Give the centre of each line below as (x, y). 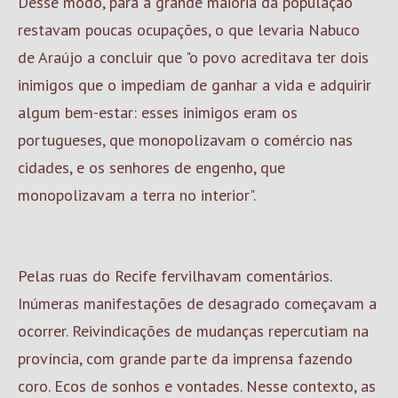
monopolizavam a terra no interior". (137, 195)
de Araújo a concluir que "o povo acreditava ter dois (193, 57)
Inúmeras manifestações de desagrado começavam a (197, 303)
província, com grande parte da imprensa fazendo (185, 358)
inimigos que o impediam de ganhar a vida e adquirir (195, 85)
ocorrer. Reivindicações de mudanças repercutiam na (193, 331)
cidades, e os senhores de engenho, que (151, 167)
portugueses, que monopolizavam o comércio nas (185, 140)
